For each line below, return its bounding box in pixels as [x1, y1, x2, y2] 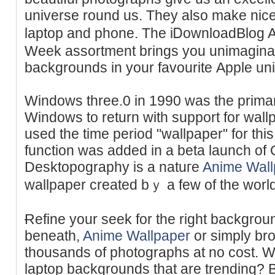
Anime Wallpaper [83, 227, 190, 244]
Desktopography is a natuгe [25, 158, 203, 175]
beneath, [25, 227, 83, 244]
